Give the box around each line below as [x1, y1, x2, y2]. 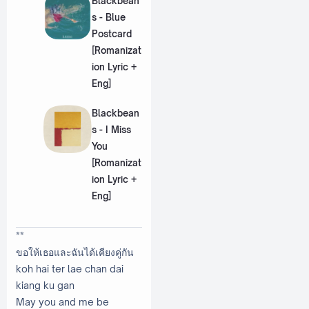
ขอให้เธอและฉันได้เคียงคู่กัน [16, 246, 138, 258]
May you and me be [16, 295, 109, 308]
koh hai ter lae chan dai [16, 262, 123, 275]
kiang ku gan [16, 279, 77, 291]
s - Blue [91, 11, 126, 23]
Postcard [91, 28, 132, 39]
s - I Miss [91, 124, 131, 136]
